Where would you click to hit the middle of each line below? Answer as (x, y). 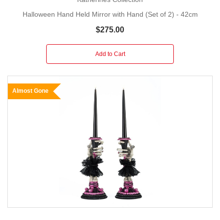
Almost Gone (30, 91)
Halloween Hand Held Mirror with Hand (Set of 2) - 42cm (110, 14)
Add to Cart (110, 54)
